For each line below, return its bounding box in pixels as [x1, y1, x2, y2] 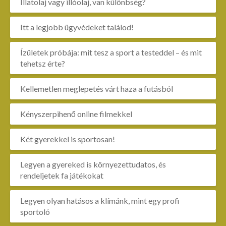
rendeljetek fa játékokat [20, 171, 103, 180]
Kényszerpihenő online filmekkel [20, 109, 132, 119]
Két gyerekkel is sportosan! [20, 134, 115, 144]
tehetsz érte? [20, 59, 65, 68]
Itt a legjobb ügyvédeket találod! [20, 22, 134, 32]
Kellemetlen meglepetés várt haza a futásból [20, 84, 173, 93]
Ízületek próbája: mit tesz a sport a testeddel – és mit [20, 47, 202, 57]
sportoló [20, 207, 50, 216]
